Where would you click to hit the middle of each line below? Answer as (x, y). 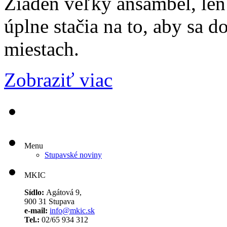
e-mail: (36, 210)
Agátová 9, (63, 192)
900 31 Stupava (49, 201)
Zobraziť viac (58, 80)
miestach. (42, 49)
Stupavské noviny (73, 155)
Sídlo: (34, 192)
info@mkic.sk (72, 210)
